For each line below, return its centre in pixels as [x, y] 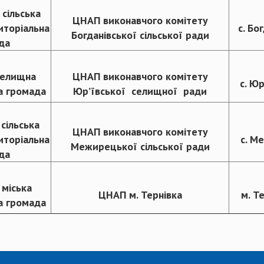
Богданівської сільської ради [140, 35]
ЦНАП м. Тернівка [140, 195]
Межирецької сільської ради [140, 147]
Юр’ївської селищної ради [140, 91]
